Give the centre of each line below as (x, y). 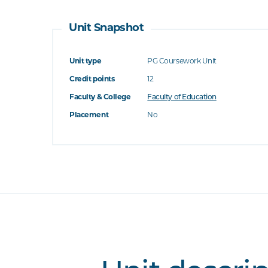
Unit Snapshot (106, 28)
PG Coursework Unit (182, 62)
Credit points (92, 80)
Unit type (86, 62)
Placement (89, 115)
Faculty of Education (182, 98)
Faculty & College (100, 98)
